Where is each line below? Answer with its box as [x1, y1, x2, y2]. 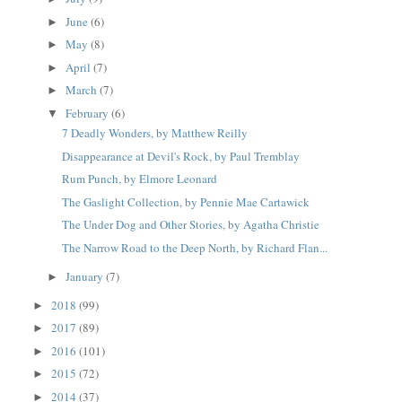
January [66, 267, 107, 284]
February [66, 104, 112, 121]
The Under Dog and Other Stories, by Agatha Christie [61, 216, 319, 233]
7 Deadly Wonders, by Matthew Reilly [61, 125, 248, 142]
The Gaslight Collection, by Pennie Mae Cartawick [61, 193, 310, 210]
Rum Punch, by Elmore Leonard [61, 170, 217, 188]
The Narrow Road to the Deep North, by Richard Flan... [61, 239, 328, 256]
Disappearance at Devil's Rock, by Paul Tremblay [61, 147, 300, 164]
